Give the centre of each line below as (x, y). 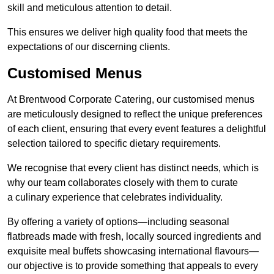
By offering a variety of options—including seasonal (118, 222)
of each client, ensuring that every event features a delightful (137, 129)
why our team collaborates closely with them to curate (123, 183)
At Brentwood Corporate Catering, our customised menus (131, 100)
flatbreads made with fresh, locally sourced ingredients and (134, 237)
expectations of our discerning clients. (89, 47)
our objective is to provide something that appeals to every (133, 266)
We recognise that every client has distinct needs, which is (133, 168)
